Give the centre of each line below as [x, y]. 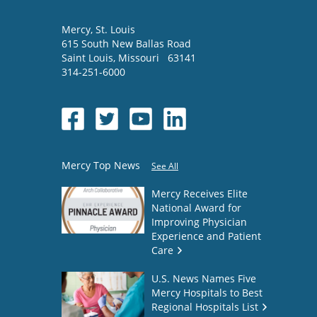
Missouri [140, 58]
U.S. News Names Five [204, 279]
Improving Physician [199, 222]
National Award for [196, 208]
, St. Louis [113, 30]
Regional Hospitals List [205, 307]
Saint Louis [87, 58]
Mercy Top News [101, 166]
